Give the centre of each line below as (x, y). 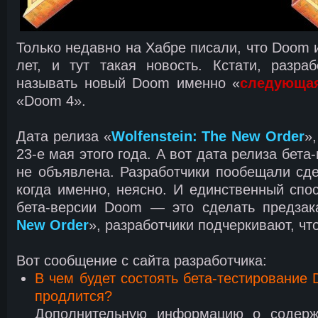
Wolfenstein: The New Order (208, 136)
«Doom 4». (51, 100)
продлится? (73, 295)
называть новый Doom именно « (128, 82)
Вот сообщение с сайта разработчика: (142, 260)
